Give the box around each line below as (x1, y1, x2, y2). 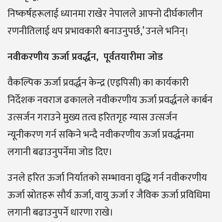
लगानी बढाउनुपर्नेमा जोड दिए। (7, 144, 112, 161)
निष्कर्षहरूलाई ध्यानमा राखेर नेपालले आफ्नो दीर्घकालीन (7, 5, 203, 23)
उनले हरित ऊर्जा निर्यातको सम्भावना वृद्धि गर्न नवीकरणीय (7, 169, 207, 187)
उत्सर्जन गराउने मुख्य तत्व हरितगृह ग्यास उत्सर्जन (7, 109, 177, 126)
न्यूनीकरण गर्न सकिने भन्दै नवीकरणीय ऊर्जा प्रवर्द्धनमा (7, 126, 194, 144)
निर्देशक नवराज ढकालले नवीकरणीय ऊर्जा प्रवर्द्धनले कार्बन (7, 92, 213, 109)
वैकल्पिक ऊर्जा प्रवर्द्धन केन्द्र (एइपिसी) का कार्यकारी (7, 74, 189, 92)
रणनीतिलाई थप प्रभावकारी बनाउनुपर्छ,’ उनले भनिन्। (7, 23, 189, 40)
